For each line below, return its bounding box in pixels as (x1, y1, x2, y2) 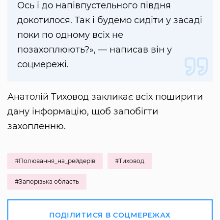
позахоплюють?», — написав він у (17, 44, 172, 55)
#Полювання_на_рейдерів (15, 157, 95, 165)
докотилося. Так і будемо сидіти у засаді (17, 15, 202, 26)
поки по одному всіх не (17, 29, 123, 41)
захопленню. (7, 121, 66, 132)
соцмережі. (17, 59, 69, 70)
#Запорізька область (15, 178, 79, 186)
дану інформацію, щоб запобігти (7, 106, 158, 117)
